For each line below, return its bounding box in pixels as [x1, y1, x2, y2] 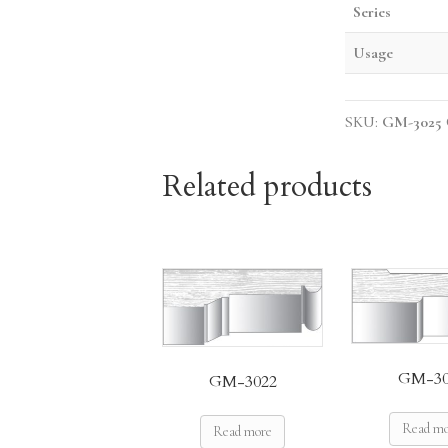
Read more [213, 422, 273, 440]
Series [352, 2, 391, 23]
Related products [162, 165, 372, 207]
